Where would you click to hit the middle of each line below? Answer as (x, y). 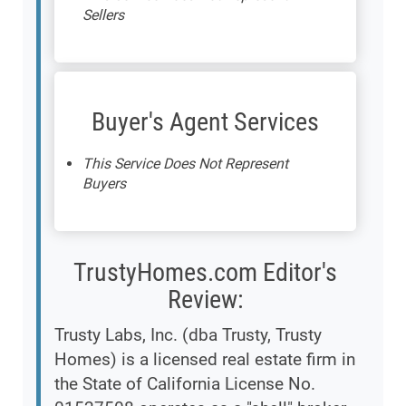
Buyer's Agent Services (205, 122)
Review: (205, 300)
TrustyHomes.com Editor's (205, 273)
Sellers (103, 15)
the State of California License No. (185, 384)
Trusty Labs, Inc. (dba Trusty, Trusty (188, 335)
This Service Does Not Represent (185, 164)
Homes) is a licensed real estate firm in (205, 360)
